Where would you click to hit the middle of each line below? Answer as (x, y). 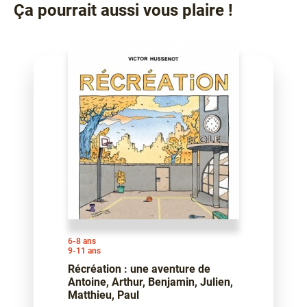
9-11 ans (84, 251)
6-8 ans (82, 242)
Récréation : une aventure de (139, 269)
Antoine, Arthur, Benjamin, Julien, (150, 282)
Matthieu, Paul (103, 295)
